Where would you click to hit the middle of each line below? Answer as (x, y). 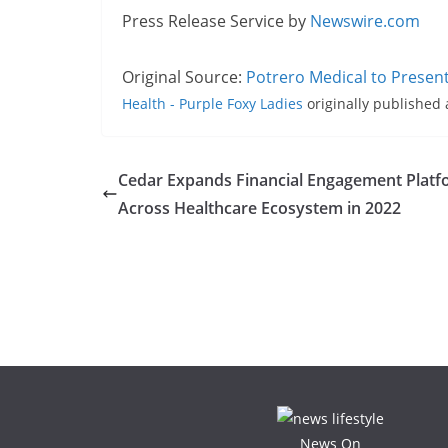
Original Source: (184, 76)
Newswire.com (365, 20)
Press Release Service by (216, 20)
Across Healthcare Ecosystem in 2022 (259, 207)
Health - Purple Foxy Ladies (212, 103)
